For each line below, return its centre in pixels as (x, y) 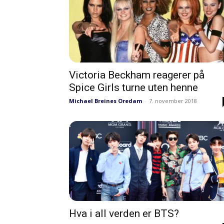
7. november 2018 (173, 101)
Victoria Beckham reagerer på (137, 75)
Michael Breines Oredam (105, 101)
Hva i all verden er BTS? (124, 213)
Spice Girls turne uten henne (133, 87)
